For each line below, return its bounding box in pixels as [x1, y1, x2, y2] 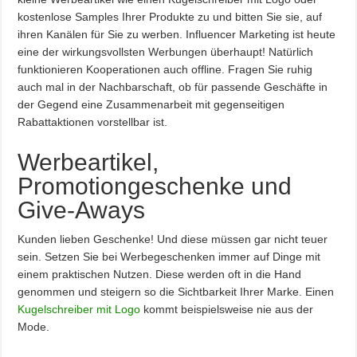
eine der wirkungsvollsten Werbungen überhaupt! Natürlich [18, 45, 314, 58]
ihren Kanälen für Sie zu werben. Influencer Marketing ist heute [18, 27, 336, 41]
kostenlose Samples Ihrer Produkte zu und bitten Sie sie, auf [18, 10, 323, 23]
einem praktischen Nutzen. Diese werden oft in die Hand [18, 267, 302, 280]
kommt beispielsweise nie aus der [140, 302, 314, 316]
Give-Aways [18, 196, 146, 223]
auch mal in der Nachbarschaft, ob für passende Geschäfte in [18, 80, 328, 93]
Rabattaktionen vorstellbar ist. [18, 115, 168, 128]
